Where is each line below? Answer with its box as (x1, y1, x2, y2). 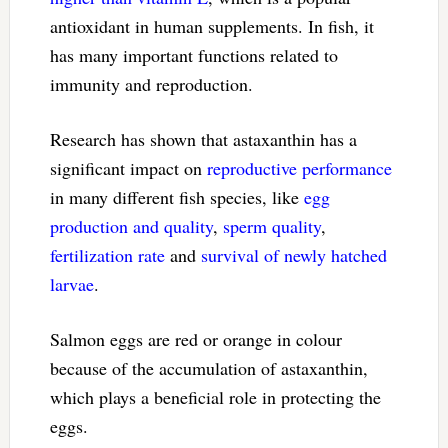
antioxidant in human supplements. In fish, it (49, 13, 374, 38)
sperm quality (222, 213, 321, 238)
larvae (49, 271, 94, 296)
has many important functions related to (49, 42, 338, 67)
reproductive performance (206, 155, 392, 180)
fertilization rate (49, 242, 165, 267)
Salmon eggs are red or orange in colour (49, 326, 342, 351)
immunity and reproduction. (49, 71, 253, 96)
